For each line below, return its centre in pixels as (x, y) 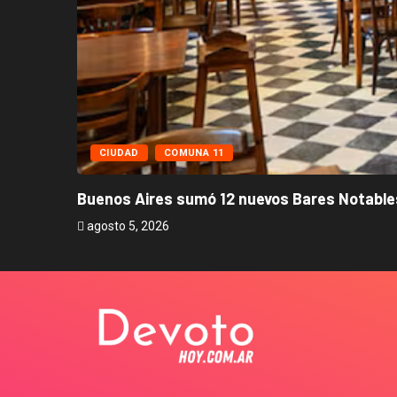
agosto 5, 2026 (127, 226)
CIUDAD (119, 153)
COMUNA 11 (194, 153)
